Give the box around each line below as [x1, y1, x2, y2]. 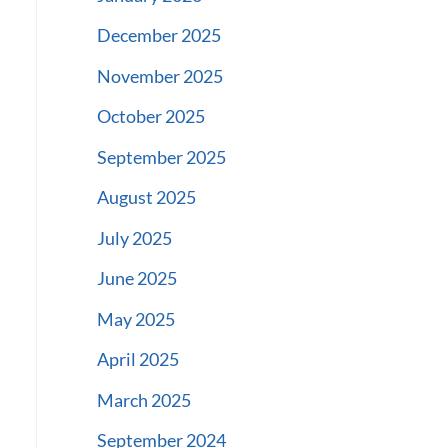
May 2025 [96, 307, 175, 330]
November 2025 [96, 64, 223, 87]
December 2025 [96, 24, 221, 47]
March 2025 [96, 388, 191, 411]
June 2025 [96, 267, 177, 290]
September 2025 [96, 145, 226, 168]
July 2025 [96, 226, 172, 249]
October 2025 [96, 105, 205, 128]
